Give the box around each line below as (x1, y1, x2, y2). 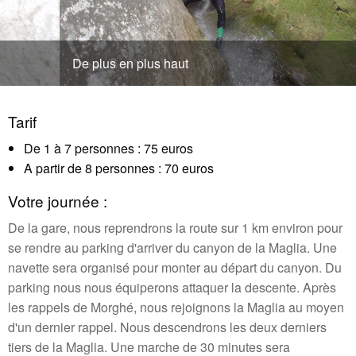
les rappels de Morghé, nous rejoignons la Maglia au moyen (8, 298, 344, 317)
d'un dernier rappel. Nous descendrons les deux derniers (8, 318, 327, 337)
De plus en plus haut (13, 54, 129, 73)
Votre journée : (8, 190, 107, 212)
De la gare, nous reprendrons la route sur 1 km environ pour (8, 219, 342, 238)
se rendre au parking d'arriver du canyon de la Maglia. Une (8, 238, 337, 257)
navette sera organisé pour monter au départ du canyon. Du (8, 258, 342, 277)
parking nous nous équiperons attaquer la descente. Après (8, 278, 336, 297)
